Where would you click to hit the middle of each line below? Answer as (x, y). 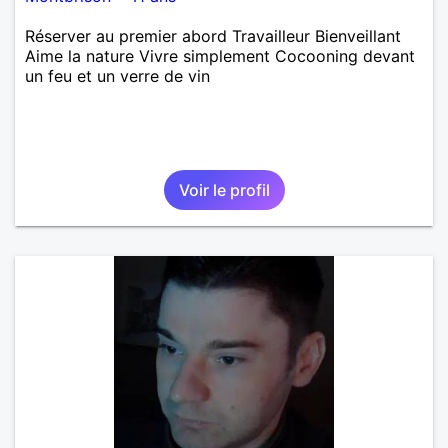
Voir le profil (224, 189)
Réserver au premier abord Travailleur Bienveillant (213, 35)
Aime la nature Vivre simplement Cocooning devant (220, 55)
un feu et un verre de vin (117, 75)
